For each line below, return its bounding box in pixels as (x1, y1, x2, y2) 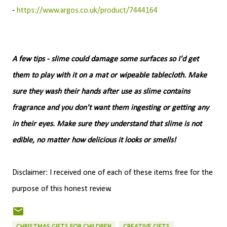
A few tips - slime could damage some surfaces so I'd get (12, 55, 199, 63)
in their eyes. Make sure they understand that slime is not (12, 120, 202, 128)
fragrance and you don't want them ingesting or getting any (12, 103, 209, 112)
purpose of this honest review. (12, 184, 111, 193)
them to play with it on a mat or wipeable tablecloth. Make (12, 71, 207, 80)
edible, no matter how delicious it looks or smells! (12, 136, 176, 144)
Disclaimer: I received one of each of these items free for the (12, 168, 213, 177)
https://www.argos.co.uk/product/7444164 (17, 6, 158, 15)
